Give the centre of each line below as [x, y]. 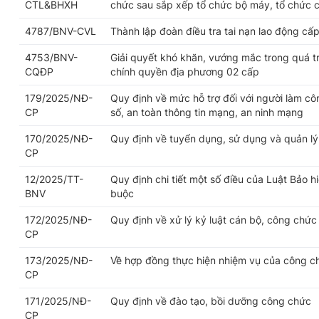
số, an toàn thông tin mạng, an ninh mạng [207, 113]
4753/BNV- [51, 58]
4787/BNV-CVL [61, 31]
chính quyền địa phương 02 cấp [185, 72]
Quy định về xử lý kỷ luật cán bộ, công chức [214, 220]
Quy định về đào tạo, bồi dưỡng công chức [211, 301]
